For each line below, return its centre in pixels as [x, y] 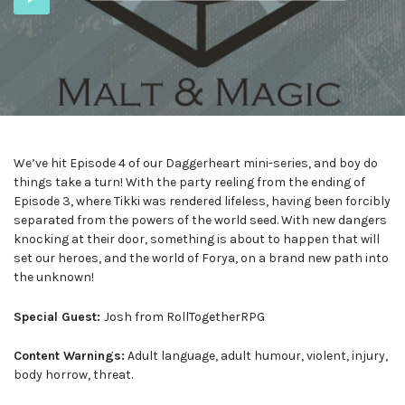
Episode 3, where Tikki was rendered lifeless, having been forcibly [202, 201]
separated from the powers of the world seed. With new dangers [200, 220]
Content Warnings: [69, 356]
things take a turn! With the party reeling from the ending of [189, 182]
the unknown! [54, 277]
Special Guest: [59, 316]
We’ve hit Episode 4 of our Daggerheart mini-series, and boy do [196, 163]
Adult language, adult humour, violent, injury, [256, 356]
